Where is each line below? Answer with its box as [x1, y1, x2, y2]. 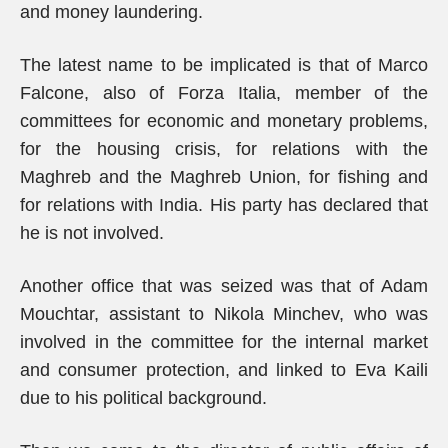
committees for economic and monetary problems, [20, 111, 428, 131]
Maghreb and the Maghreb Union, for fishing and [20, 167, 428, 187]
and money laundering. [20, 2, 203, 22]
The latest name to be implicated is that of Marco [20, 55, 428, 75]
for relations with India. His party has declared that [20, 195, 428, 215]
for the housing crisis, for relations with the [20, 139, 428, 159]
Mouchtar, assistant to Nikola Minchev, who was [20, 304, 428, 324]
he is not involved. [20, 223, 164, 243]
